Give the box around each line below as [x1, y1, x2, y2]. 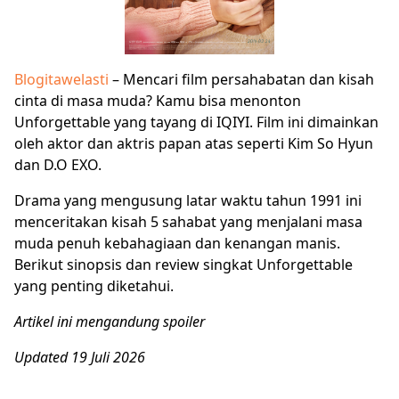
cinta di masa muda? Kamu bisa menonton [14, 91, 301, 111]
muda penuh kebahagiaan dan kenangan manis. [14, 233, 340, 254]
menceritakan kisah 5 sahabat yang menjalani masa [14, 212, 362, 232]
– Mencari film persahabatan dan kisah [112, 69, 374, 90]
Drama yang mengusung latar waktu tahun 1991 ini [14, 191, 362, 211]
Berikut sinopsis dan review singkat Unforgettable [14, 255, 353, 275]
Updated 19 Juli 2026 [14, 347, 145, 368]
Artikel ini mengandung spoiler [14, 312, 205, 332]
